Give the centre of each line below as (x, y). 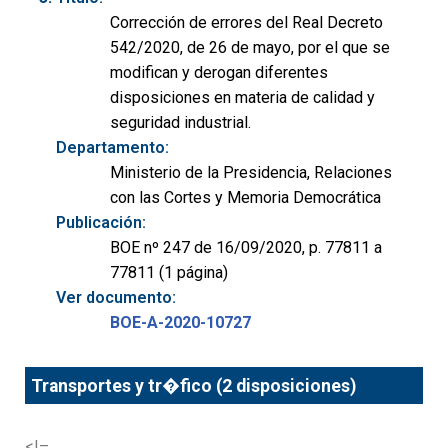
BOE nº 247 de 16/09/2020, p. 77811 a (246, 248)
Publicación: (101, 223)
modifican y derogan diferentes (219, 73)
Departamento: (112, 148)
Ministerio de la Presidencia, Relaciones (251, 173)
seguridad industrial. (180, 123)
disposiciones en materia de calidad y (242, 98)
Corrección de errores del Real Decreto (246, 23)
